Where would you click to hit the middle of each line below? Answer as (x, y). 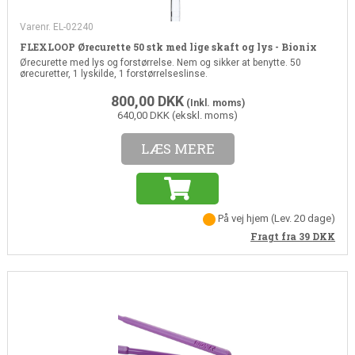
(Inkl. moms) (214, 103)
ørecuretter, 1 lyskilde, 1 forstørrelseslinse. (113, 74)
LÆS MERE (177, 149)
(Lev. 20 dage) (303, 219)
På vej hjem (244, 219)
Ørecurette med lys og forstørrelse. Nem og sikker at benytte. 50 (160, 63)
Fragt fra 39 (282, 236)
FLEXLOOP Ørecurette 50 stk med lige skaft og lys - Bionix (168, 47)
